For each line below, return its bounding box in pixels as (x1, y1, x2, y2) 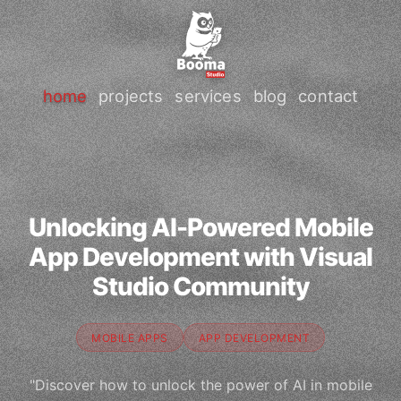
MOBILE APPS (91, 330, 168, 345)
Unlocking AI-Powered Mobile (28, 212, 373, 243)
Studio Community (91, 271, 310, 302)
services (175, 85, 242, 106)
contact (298, 85, 359, 106)
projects (98, 85, 164, 106)
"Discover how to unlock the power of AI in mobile (29, 376, 372, 395)
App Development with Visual (29, 242, 372, 272)
